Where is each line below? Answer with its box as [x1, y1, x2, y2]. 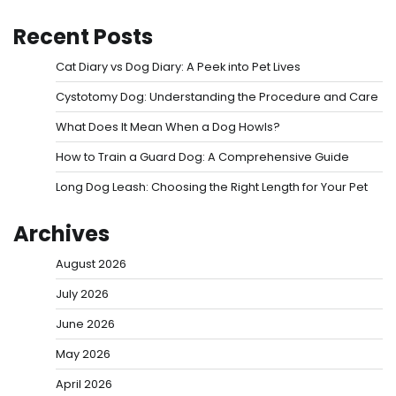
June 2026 [56, 316, 115, 333]
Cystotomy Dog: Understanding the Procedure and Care [56, 88, 378, 106]
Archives [13, 219, 110, 249]
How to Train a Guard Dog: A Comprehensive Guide [56, 148, 349, 166]
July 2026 [56, 286, 109, 303]
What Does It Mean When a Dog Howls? [56, 118, 280, 136]
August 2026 [56, 255, 126, 273]
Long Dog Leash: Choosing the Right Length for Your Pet [56, 179, 368, 196]
